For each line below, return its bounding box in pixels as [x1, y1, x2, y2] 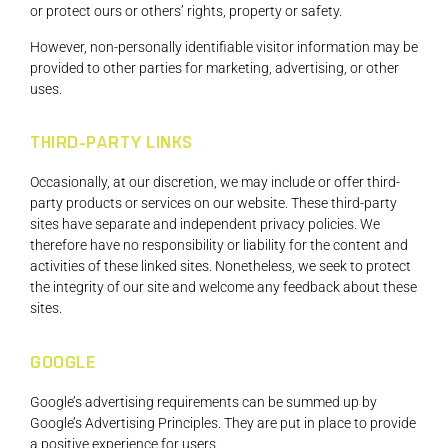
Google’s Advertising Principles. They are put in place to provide [30, 414, 416, 431]
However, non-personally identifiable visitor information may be [30, 38, 418, 55]
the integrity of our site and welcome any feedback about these [30, 279, 417, 296]
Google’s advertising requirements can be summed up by [30, 393, 377, 410]
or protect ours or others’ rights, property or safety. [30, 3, 342, 20]
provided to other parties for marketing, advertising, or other [30, 59, 399, 76]
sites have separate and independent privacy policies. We [30, 216, 380, 233]
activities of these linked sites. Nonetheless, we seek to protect [30, 258, 411, 275]
